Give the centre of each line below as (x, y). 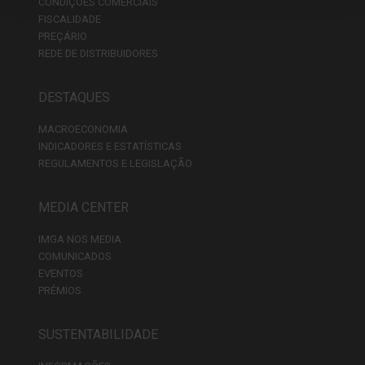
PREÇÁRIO (63, 36)
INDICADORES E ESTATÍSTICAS (110, 146)
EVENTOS (61, 273)
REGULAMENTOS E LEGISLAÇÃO (115, 163)
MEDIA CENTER (84, 207)
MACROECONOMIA (83, 129)
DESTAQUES (74, 97)
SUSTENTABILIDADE (98, 334)
